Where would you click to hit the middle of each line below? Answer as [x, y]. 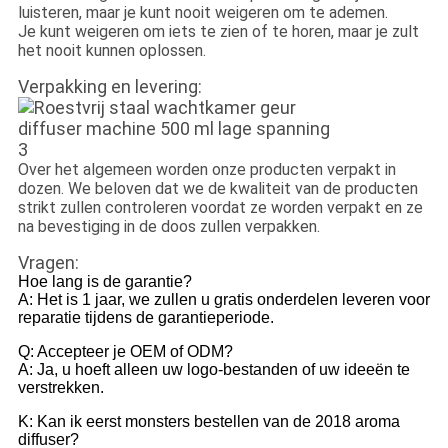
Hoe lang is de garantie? [104, 281]
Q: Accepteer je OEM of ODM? [125, 351]
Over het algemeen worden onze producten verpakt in [206, 169]
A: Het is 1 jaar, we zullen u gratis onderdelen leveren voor [223, 299]
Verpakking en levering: [109, 86]
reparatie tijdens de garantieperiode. [145, 317]
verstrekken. [60, 387]
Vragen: [48, 262]
